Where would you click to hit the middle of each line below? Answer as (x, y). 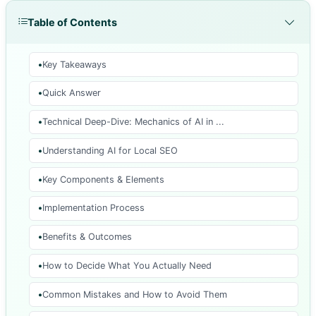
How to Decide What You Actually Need (127, 266)
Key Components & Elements (103, 179)
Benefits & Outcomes (87, 237)
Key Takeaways (74, 64)
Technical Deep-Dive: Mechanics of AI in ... (133, 122)
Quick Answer (72, 93)
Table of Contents (72, 22)
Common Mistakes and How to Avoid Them (135, 294)
